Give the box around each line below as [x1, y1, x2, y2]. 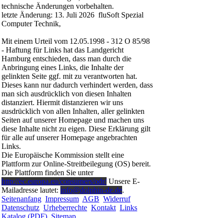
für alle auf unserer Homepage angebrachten [1, 133, 137, 142]
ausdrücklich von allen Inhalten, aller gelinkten [1, 107, 145, 116]
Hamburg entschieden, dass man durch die [1, 54, 131, 63]
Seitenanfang [1, 195, 41, 203]
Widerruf [103, 195, 130, 203]
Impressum [45, 195, 79, 203]
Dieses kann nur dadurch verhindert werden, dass [1, 81, 153, 90]
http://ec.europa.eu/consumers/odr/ [1, 177, 107, 186]
